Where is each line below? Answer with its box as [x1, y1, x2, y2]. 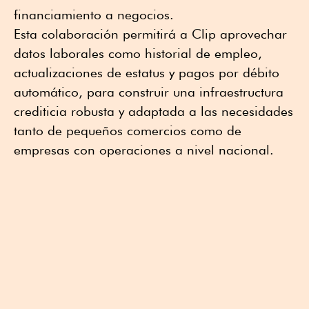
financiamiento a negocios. [14, 6, 174, 22]
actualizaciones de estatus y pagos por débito [14, 64, 279, 80]
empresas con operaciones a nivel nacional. [14, 141, 274, 157]
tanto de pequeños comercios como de [14, 122, 241, 138]
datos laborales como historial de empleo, [14, 45, 262, 61]
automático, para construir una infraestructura [14, 83, 283, 99]
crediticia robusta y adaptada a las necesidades [14, 103, 293, 119]
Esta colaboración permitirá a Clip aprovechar [14, 26, 287, 41]
